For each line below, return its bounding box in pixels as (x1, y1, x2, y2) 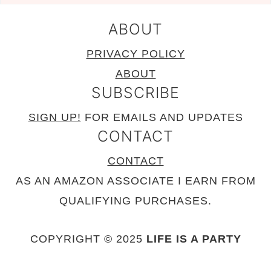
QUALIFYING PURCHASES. (59, 195, 212, 207)
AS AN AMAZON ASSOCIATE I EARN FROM (15, 175, 256, 188)
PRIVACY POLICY (86, 48, 185, 60)
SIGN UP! (28, 111, 81, 124)
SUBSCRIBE (91, 83, 180, 102)
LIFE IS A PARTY (146, 233, 241, 246)
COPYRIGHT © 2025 (30, 233, 146, 246)
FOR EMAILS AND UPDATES (80, 111, 243, 124)
